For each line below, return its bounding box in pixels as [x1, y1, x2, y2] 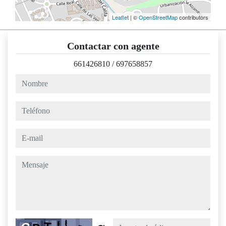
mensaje [15, 157, 41, 166]
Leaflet [112, 13, 129, 22]
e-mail [15, 130, 35, 139]
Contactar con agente [67, 40, 159, 52]
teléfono [15, 102, 41, 111]
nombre [15, 75, 39, 84]
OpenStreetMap [139, 13, 178, 22]
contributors [178, 13, 208, 22]
